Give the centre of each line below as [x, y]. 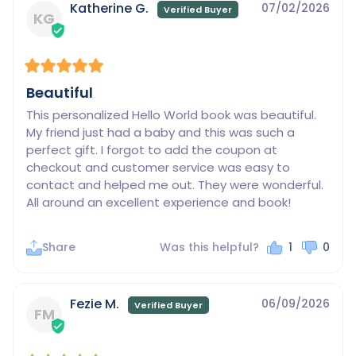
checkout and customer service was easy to [158, 168]
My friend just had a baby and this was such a [161, 133]
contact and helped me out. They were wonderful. [175, 185]
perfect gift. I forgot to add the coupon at [152, 150]
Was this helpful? [210, 248]
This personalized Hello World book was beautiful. [171, 115]
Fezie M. [95, 304]
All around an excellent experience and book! [159, 203]
